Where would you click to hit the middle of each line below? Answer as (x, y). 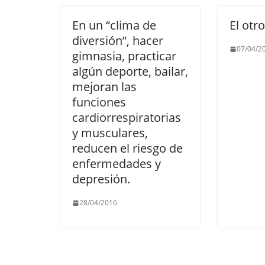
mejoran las (104, 87)
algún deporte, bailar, (130, 71)
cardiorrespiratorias (127, 117)
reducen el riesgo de (127, 148)
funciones (99, 102)
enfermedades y (117, 164)
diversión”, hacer (118, 41)
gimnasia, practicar (124, 56)
